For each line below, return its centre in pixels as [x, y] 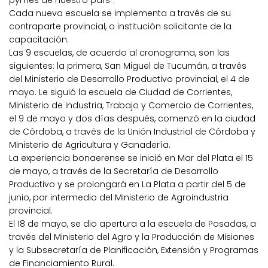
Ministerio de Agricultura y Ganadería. [90, 145]
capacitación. [39, 40]
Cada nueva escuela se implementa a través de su [120, 13]
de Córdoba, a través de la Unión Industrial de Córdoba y [132, 132]
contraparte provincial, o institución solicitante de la [120, 27]
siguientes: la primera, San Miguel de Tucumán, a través [128, 66]
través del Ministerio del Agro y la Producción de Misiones [132, 237]
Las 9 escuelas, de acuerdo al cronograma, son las [119, 53]
